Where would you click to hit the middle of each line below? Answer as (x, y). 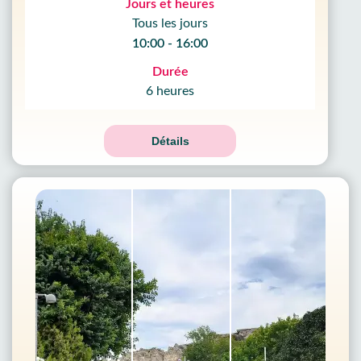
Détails (170, 141)
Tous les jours (170, 23)
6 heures (170, 91)
